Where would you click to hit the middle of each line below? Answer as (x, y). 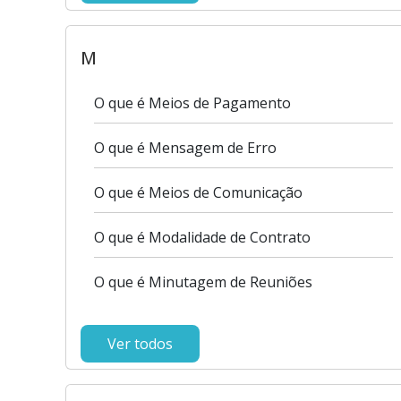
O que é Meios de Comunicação (198, 192)
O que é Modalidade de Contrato (202, 237)
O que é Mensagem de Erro (185, 148)
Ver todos (140, 344)
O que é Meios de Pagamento (192, 103)
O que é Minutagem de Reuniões (203, 282)
